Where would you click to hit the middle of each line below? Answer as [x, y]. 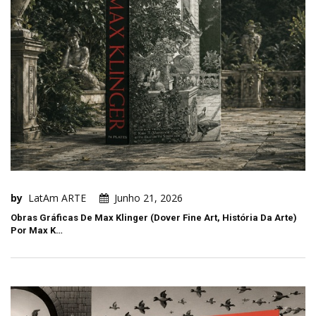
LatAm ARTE [57, 198]
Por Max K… [37, 231]
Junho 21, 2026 [148, 198]
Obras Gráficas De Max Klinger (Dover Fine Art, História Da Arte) [154, 218]
